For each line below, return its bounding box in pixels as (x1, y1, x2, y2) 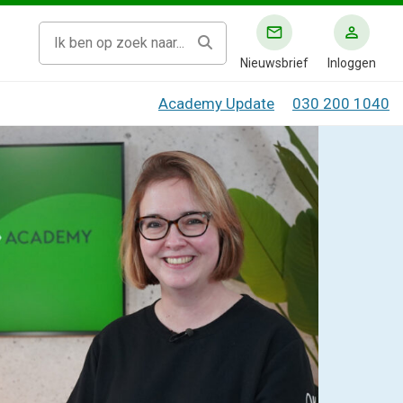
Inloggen (327, 56, 376, 70)
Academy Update (158, 94, 274, 112)
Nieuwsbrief (240, 55, 309, 70)
